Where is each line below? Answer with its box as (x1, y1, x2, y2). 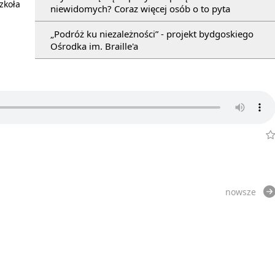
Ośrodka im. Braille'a (50, 39, 138, 52)
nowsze (225, 185, 256, 198)
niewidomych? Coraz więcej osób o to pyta (50, 2, 230, 15)
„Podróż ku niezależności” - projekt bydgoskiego (50, 27, 254, 40)
